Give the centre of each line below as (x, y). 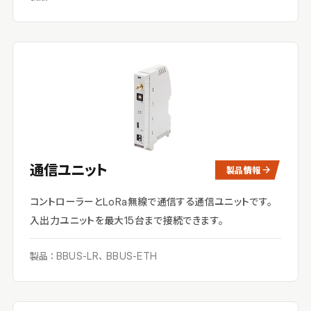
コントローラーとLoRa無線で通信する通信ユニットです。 (153, 201)
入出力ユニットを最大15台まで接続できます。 (129, 220)
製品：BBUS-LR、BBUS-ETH (94, 255)
